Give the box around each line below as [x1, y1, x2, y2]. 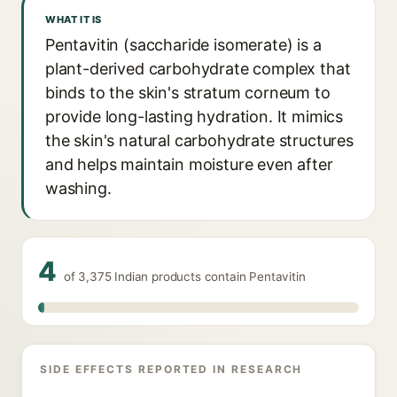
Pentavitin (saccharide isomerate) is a [45, 35, 322, 54]
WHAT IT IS [45, 13, 102, 26]
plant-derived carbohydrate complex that [45, 59, 351, 78]
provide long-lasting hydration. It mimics [45, 107, 344, 126]
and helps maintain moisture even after [45, 155, 333, 174]
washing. [45, 179, 112, 198]
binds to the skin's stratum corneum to [45, 83, 331, 102]
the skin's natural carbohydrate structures [45, 131, 354, 150]
